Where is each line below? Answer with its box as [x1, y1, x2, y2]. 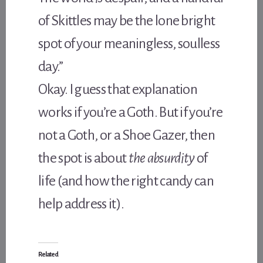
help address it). [38, 195, 124, 211]
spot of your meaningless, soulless [38, 35, 220, 51]
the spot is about [38, 150, 129, 166]
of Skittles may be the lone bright [38, 12, 215, 28]
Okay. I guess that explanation [38, 81, 198, 97]
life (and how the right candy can [38, 173, 214, 188]
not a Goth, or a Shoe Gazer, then [38, 127, 215, 143]
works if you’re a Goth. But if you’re [38, 104, 223, 120]
